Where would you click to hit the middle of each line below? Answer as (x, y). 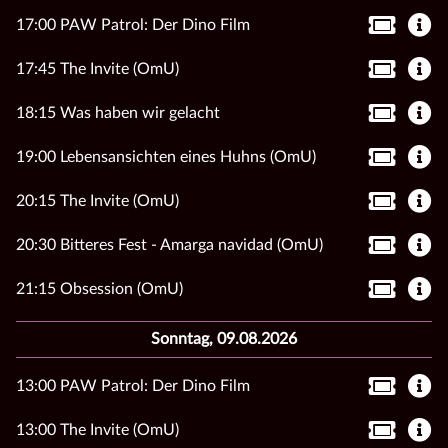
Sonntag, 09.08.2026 (224, 338)
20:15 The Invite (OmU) (97, 200)
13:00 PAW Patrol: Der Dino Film (133, 385)
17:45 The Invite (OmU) (97, 68)
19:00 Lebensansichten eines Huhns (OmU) (166, 156)
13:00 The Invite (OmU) (97, 429)
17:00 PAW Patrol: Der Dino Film (133, 24)
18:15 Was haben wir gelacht (118, 112)
